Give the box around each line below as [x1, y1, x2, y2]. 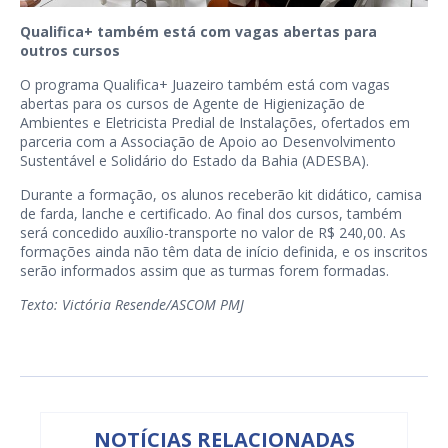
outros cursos [20, 41, 120, 61]
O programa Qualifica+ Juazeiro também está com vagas [20, 75, 390, 95]
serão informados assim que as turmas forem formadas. [20, 261, 389, 281]
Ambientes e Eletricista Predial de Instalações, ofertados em [20, 113, 410, 133]
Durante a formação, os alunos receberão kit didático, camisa [20, 185, 422, 205]
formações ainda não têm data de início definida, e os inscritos [20, 242, 428, 262]
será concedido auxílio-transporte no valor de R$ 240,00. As [20, 223, 406, 243]
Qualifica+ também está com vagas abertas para [20, 22, 377, 42]
